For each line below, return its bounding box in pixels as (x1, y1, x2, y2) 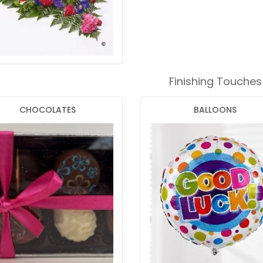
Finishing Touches (168, 74, 262, 89)
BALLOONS (193, 103, 237, 116)
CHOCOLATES (19, 103, 76, 116)
